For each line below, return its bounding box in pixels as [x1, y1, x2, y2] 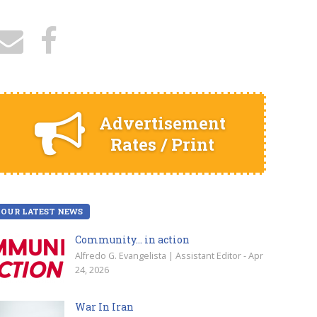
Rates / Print [110, 132, 214, 155]
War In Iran [75, 300, 134, 313]
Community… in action [75, 233, 190, 246]
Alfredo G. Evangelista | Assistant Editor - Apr [75, 250, 263, 262]
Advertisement [98, 111, 226, 134]
